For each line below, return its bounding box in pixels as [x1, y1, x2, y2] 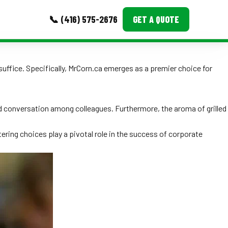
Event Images [43, 79, 89, 90]
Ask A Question [43, 122, 93, 133]
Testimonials [43, 100, 87, 111]
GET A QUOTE [133, 14, 179, 25]
